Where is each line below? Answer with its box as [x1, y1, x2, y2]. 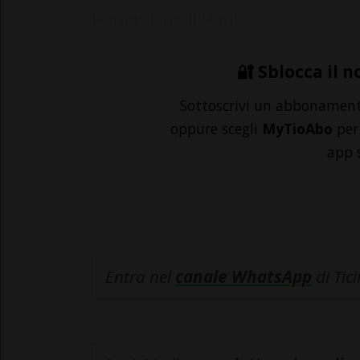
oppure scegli [170, 119, 262, 139]
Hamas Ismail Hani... [92, 8, 253, 31]
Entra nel [105, 265, 175, 288]
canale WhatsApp [175, 265, 312, 288]
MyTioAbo [262, 119, 333, 139]
